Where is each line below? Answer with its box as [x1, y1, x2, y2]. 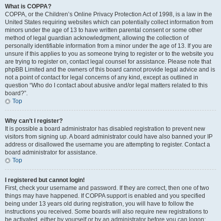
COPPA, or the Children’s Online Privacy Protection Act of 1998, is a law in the [5, 11, 212, 18]
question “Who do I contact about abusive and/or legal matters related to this [5, 82, 208, 89]
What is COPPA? [5, 3, 51, 10]
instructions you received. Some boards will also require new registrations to [5, 208, 208, 215]
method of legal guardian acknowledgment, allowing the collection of [5, 35, 188, 41]
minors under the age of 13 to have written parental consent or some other [5, 27, 202, 34]
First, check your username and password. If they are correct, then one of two [5, 184, 209, 191]
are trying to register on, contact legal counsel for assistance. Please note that [5, 58, 211, 65]
